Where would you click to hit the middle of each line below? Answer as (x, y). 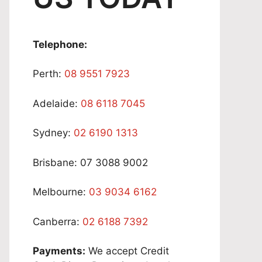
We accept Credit (127, 251)
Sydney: (53, 133)
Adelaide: (57, 103)
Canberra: (58, 221)
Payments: (59, 251)
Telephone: (60, 44)
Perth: (49, 74)
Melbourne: (61, 192)
